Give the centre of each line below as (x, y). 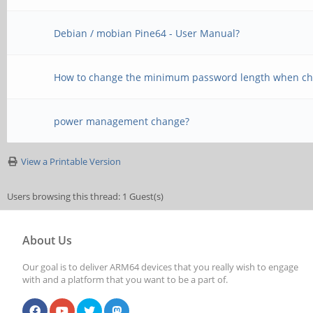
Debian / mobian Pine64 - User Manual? (147, 33)
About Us (47, 240)
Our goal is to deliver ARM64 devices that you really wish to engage (160, 267)
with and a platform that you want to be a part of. (125, 279)
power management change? (122, 121)
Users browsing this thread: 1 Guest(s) (85, 196)
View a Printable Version (71, 161)
